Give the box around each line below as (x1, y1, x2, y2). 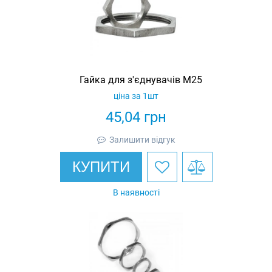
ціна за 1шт (114, 90, 158, 101)
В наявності (112, 187, 160, 197)
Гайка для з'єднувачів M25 (80, 73, 202, 86)
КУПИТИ (72, 158, 130, 175)
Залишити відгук (109, 134, 175, 144)
